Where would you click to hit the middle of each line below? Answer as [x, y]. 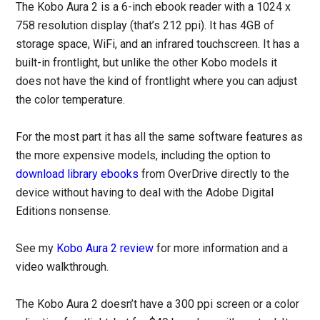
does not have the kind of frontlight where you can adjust [157, 81]
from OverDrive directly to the [214, 174]
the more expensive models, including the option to [144, 155]
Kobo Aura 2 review [105, 248]
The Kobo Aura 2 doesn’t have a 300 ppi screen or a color [158, 304]
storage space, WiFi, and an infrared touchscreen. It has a [158, 44]
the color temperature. [71, 99]
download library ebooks [77, 174]
